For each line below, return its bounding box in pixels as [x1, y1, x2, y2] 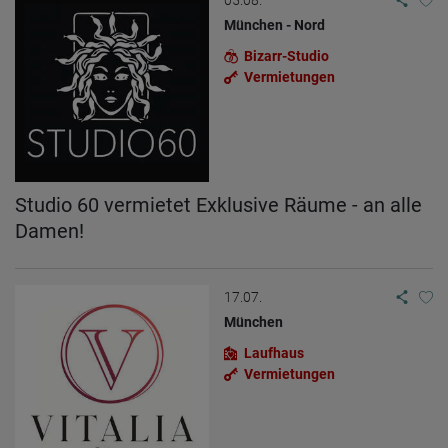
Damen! [15, 218, 84, 243]
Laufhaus [244, 344, 304, 361]
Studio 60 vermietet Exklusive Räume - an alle [15, 192, 422, 217]
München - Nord [224, 16, 325, 33]
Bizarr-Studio [244, 47, 329, 64]
